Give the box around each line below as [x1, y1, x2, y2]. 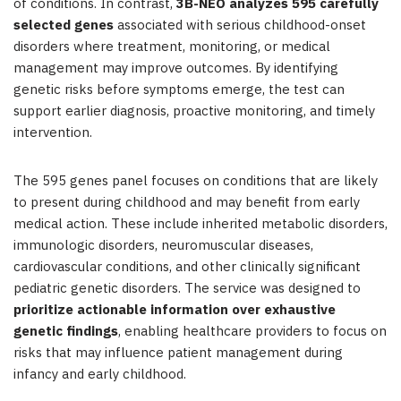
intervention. [13, 122, 92, 145]
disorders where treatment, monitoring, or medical [13, 36, 330, 59]
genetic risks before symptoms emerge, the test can [13, 79, 345, 102]
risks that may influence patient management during [13, 342, 343, 365]
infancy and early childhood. [13, 363, 186, 387]
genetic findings [13, 320, 118, 344]
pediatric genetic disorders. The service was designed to [13, 277, 361, 301]
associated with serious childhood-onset [114, 14, 366, 38]
